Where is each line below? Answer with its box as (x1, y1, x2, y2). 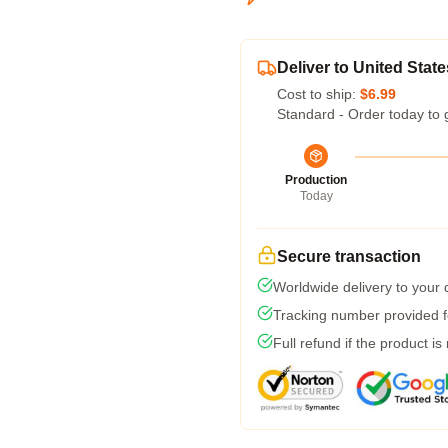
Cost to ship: (277, 86, 360, 102)
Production (285, 173, 347, 187)
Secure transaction (277, 248, 421, 265)
